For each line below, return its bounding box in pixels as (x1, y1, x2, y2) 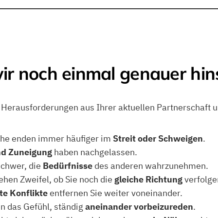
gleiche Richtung (114, 174, 182, 185)
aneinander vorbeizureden (85, 201, 193, 213)
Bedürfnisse (43, 160, 92, 172)
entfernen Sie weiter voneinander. (48, 187, 182, 199)
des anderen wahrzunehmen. (92, 160, 208, 172)
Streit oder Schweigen (113, 133, 203, 145)
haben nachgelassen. (52, 146, 137, 158)
